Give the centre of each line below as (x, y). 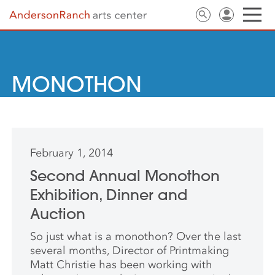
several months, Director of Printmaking (130, 250)
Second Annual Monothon (125, 176)
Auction (58, 214)
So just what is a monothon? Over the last (136, 236)
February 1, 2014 (72, 153)
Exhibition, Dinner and (109, 195)
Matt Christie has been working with (122, 265)
